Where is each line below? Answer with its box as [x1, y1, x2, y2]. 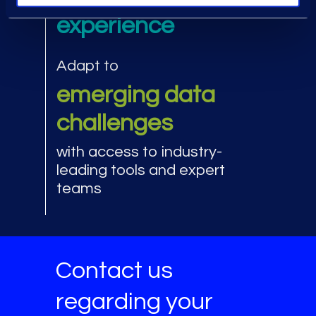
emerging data [56, 82, 215, 107]
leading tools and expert [56, 162, 225, 178]
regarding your [56, 288, 213, 314]
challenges [56, 110, 173, 135]
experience [56, 13, 174, 38]
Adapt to [56, 57, 119, 74]
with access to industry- [56, 143, 222, 160]
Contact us [56, 257, 173, 283]
